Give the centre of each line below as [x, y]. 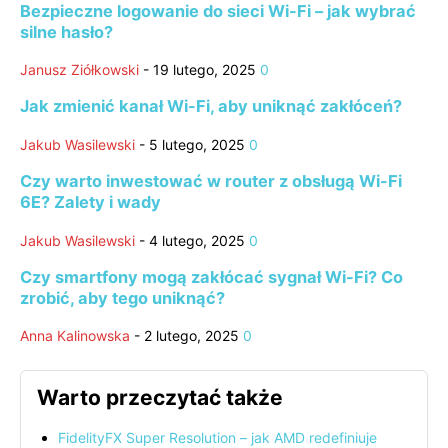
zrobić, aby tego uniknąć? [122, 297]
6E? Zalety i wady [90, 202]
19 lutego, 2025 [204, 69]
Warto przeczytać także [160, 398]
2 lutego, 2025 [191, 336]
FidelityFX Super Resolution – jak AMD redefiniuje [217, 437]
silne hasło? [66, 31]
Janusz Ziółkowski [79, 69]
